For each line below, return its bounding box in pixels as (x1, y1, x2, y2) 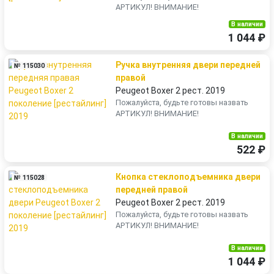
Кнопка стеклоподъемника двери (116, 172, 261, 182)
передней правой (116, 185, 188, 194)
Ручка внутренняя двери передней (116, 60, 261, 70)
